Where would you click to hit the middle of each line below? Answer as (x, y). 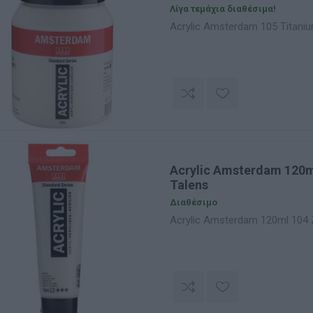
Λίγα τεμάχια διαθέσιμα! (223, 9)
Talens (189, 185)
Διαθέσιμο (193, 202)
